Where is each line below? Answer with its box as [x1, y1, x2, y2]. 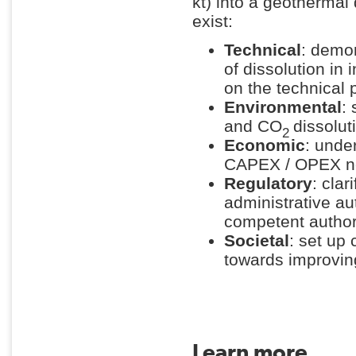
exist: [192, 11, 233, 30]
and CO [224, 116, 282, 135]
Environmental [224, 97, 342, 116]
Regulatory [224, 173, 312, 192]
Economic [224, 135, 305, 154]
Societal [224, 230, 289, 250]
